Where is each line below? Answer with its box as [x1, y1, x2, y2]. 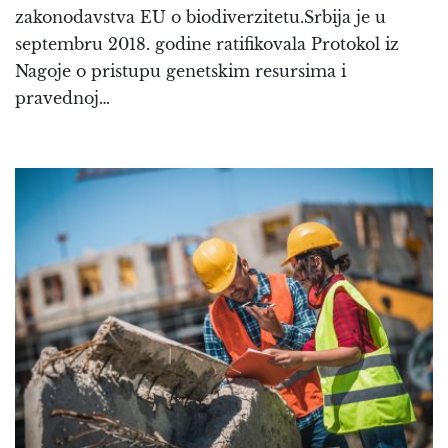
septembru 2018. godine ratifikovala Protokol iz [15, 33, 399, 54]
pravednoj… [15, 87, 110, 108]
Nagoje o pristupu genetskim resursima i [15, 60, 346, 81]
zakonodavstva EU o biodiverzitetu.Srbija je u [15, 6, 386, 27]
